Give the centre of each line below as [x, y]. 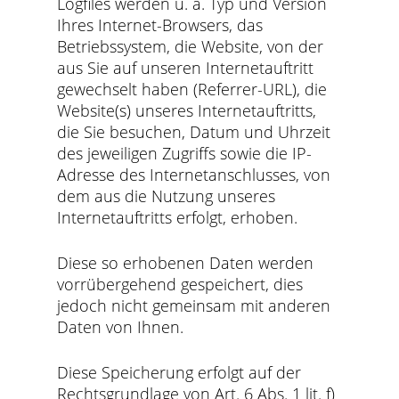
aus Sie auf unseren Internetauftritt [186, 68]
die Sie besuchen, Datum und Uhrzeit [194, 132]
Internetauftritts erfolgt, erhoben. [178, 217]
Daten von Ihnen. [121, 327]
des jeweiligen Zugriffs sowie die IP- [185, 153]
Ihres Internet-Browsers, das [160, 25]
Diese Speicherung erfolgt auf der [179, 372]
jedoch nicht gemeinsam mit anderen [194, 305]
